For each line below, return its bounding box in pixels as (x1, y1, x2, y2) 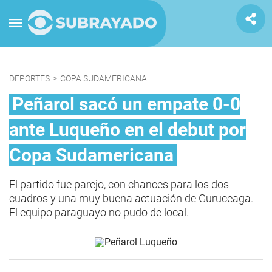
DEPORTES (9, 73, 50, 83)
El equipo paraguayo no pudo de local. (9, 206, 189, 219)
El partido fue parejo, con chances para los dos (9, 178, 229, 191)
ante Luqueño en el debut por (9, 119, 246, 140)
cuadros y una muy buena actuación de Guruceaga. (9, 192, 253, 205)
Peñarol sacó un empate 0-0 (12, 93, 240, 115)
